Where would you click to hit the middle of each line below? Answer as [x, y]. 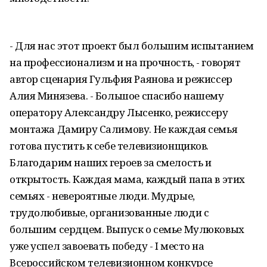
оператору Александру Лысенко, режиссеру [119, 112]
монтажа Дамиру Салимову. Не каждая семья [124, 129]
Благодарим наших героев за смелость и [111, 162]
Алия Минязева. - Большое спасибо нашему [117, 96]
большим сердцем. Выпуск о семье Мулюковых [127, 229]
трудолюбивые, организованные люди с [109, 212]
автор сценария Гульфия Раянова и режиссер [121, 79]
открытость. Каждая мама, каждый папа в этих [127, 179]
